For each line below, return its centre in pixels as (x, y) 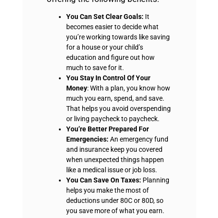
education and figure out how (110, 57)
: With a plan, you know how (128, 88)
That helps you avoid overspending (118, 108)
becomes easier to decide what (112, 27)
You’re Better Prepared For (107, 129)
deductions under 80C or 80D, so (115, 200)
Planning (156, 180)
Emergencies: (88, 139)
